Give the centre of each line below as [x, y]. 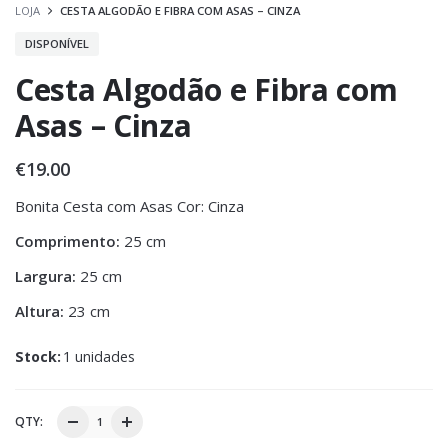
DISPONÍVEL [57, 43]
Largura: [45, 275]
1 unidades [99, 356]
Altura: [39, 310]
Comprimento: [67, 240]
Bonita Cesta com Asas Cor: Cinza [129, 205]
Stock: [38, 356]
